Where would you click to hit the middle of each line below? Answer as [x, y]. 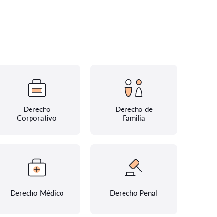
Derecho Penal [134, 193]
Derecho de [134, 109]
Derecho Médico [37, 193]
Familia [134, 118]
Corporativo [37, 118]
